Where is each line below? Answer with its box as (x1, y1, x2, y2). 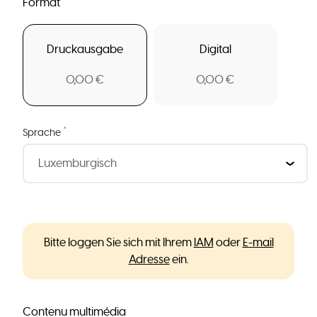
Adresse (128, 252, 170, 267)
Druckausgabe (47, 42, 124, 57)
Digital (199, 42, 231, 57)
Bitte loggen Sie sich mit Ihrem (43, 235, 194, 250)
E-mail (242, 235, 274, 250)
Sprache (23, 126, 63, 139)
